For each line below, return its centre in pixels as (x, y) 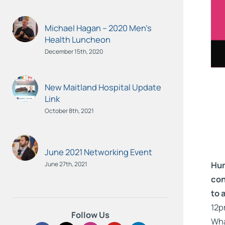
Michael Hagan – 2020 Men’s (98, 28)
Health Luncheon (78, 39)
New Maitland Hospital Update (103, 87)
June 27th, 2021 (66, 164)
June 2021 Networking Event (99, 152)
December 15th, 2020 (74, 51)
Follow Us (90, 215)
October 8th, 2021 (70, 110)
